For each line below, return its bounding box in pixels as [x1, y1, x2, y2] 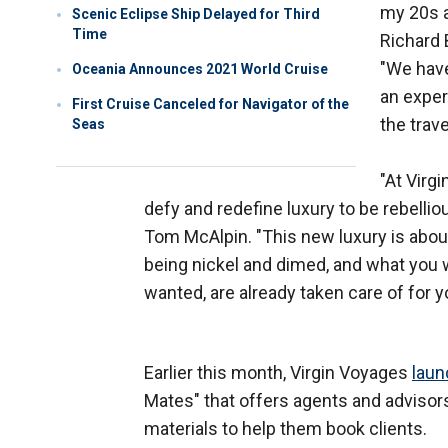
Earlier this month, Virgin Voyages [144, 362, 412, 384]
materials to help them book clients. [144, 418, 427, 440]
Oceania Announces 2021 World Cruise [72, 61, 328, 78]
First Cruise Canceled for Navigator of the [72, 96, 349, 113]
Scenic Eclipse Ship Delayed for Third [72, 6, 320, 23]
